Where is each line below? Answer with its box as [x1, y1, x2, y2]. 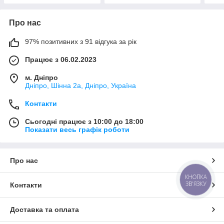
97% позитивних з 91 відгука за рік [25, 37, 136, 45]
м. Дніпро [25, 73, 58, 81]
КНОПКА [185, 173, 207, 181]
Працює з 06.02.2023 [25, 55, 96, 63]
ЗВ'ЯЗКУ [185, 179, 206, 187]
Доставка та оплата [10, 205, 79, 213]
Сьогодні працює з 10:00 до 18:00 [25, 117, 143, 125]
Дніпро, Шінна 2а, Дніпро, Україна [25, 81, 136, 89]
